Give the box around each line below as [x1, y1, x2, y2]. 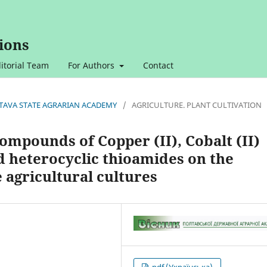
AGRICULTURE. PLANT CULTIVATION [132, 99, 262, 110]
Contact [142, 59, 173, 71]
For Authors [68, 59, 117, 71]
